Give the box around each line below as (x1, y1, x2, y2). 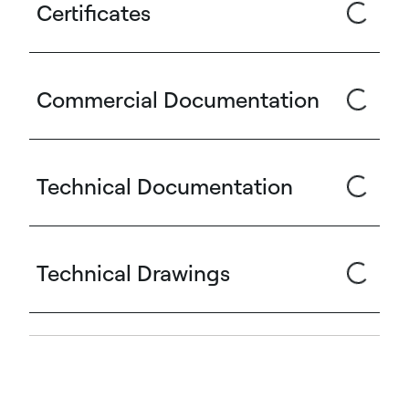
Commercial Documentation (37, 86, 320, 114)
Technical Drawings (37, 259, 230, 288)
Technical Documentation (37, 173, 293, 201)
